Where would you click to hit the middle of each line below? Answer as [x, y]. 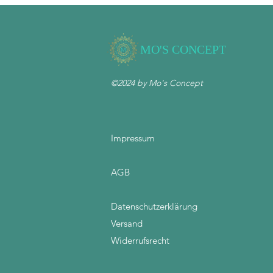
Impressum [133, 138]
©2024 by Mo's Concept [157, 83]
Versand [127, 223]
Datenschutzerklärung [154, 206]
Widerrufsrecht [140, 240]
